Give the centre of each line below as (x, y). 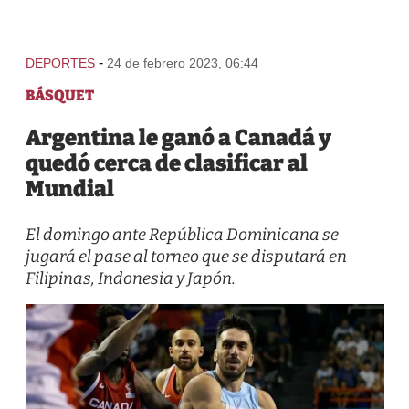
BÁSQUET (59, 95)
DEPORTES (60, 63)
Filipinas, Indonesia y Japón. (130, 278)
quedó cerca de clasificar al (166, 163)
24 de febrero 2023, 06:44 (182, 63)
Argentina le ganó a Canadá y (178, 138)
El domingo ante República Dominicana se (182, 235)
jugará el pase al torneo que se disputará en (186, 257)
